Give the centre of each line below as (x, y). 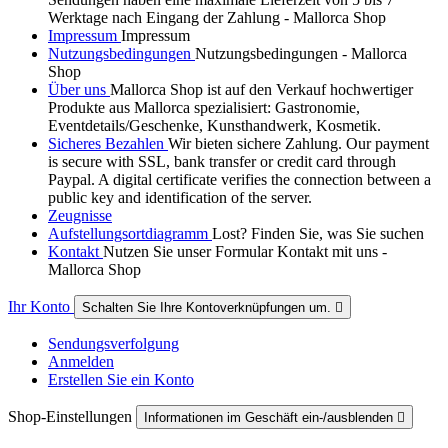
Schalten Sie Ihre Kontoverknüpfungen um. (208, 308)
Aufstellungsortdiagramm (130, 234)
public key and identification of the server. (180, 198)
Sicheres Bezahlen (108, 144)
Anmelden (81, 362)
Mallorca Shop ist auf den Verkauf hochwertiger (261, 90)
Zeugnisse (80, 216)
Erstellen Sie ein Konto (121, 380)
